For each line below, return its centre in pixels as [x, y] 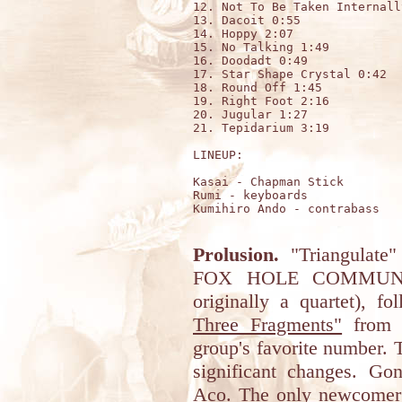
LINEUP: [218, 155]
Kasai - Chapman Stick [272, 182]
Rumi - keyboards [254, 195]
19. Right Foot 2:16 [265, 101]
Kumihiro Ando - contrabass [286, 209]
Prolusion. [236, 254]
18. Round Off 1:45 [261, 87]
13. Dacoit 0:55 [247, 20]
